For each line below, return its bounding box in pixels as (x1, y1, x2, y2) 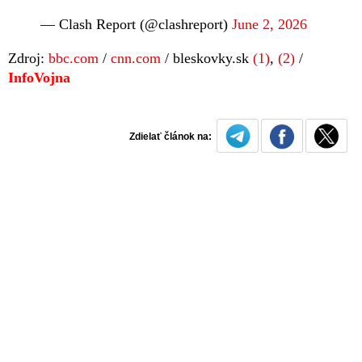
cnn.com (111, 49, 161, 66)
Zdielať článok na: (129, 130, 217, 142)
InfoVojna (8, 69, 70, 86)
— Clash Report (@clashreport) (40, 15, 232, 32)
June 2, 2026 (232, 15, 307, 32)
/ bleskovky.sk (161, 49, 253, 66)
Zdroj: (8, 49, 48, 66)
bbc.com (48, 49, 99, 66)
